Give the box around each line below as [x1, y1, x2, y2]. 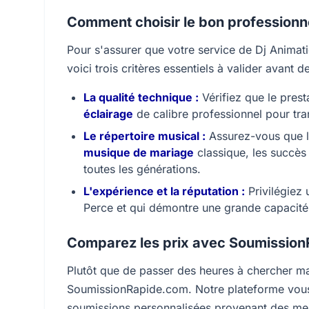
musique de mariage [83, 146, 194, 159]
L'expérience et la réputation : [83, 184, 245, 198]
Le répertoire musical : [83, 129, 206, 143]
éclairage [83, 107, 133, 121]
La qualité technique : [83, 90, 199, 104]
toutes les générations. [83, 162, 201, 176]
